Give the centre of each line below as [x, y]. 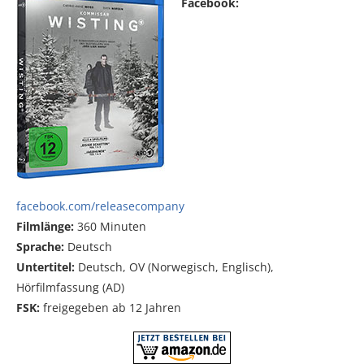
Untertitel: [45, 266]
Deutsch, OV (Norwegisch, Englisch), [174, 266]
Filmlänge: [45, 226]
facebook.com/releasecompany [100, 206]
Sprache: [40, 246]
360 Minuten [110, 226]
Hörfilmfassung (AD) [70, 287]
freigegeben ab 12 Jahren [110, 307]
